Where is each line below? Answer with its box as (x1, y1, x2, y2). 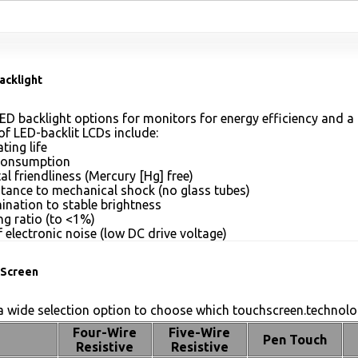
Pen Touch (262, 332, 327, 347)
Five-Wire (169, 325, 230, 340)
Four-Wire (73, 325, 137, 340)
